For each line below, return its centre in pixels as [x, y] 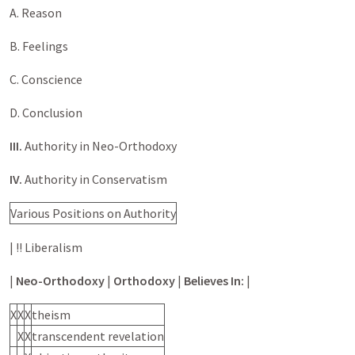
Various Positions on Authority [93, 213]
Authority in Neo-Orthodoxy [101, 145]
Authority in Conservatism [96, 179]
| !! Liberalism [46, 247]
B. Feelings [39, 46]
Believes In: [214, 280]
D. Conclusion [46, 112]
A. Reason [36, 12]
